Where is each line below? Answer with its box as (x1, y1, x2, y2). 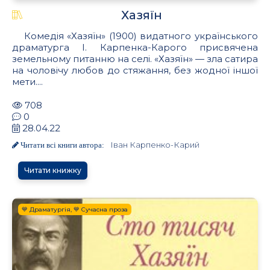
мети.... (12, 75, 43, 87)
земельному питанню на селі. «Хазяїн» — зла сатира (12, 52, 258, 64)
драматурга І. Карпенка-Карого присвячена (12, 41, 258, 53)
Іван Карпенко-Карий (110, 139, 199, 149)
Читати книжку (24, 165, 81, 175)
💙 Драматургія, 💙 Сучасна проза (22, 205, 128, 213)
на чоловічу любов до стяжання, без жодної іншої (12, 64, 258, 76)
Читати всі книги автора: (19, 140, 104, 149)
